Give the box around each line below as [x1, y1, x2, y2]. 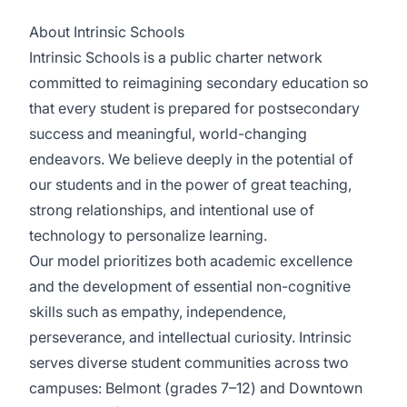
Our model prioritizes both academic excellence [29, 252, 352, 270]
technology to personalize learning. [29, 226, 267, 244]
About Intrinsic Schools [29, 23, 184, 41]
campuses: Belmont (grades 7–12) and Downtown [29, 379, 362, 397]
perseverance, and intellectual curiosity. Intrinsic [29, 328, 352, 346]
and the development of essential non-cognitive [29, 277, 351, 295]
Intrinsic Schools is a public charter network [29, 48, 323, 66]
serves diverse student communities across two [29, 353, 349, 372]
